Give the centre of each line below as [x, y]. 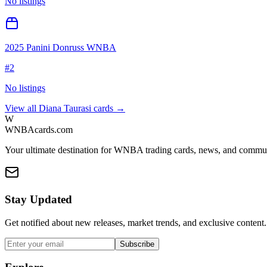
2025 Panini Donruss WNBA [60, 48]
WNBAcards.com [39, 130]
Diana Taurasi [65, 108]
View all [22, 108]
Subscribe [137, 244]
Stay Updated [38, 199]
